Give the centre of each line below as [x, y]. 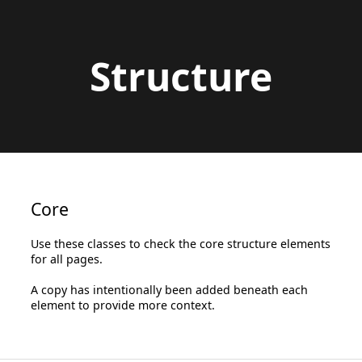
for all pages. [67, 259]
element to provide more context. [123, 305]
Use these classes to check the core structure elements [181, 244]
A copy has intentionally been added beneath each [170, 290]
